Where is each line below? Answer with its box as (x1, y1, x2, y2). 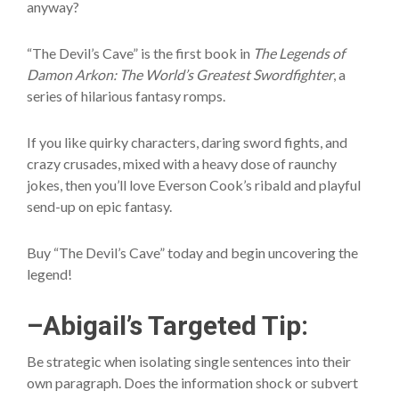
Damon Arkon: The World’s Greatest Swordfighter (27, 66, 333, 83)
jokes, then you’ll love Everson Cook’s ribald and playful (27, 176, 361, 193)
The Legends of (253, 45, 345, 61)
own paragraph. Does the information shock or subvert (27, 374, 358, 391)
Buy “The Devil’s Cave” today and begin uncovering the (27, 244, 358, 261)
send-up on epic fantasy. (27, 198, 172, 215)
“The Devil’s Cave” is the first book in (27, 45, 253, 61)
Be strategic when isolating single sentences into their (27, 353, 351, 370)
